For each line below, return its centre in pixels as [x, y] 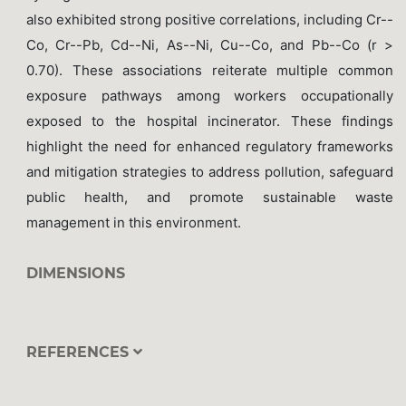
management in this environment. [133, 222]
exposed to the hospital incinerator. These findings [210, 121]
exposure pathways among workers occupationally [210, 95]
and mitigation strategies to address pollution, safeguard [210, 171]
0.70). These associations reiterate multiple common [210, 70]
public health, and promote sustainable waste [210, 197]
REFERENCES [79, 353]
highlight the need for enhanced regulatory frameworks [210, 146]
